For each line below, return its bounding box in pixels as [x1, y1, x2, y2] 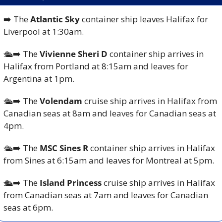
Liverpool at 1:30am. [3, 25, 84, 37]
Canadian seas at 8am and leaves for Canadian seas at [3, 107, 216, 119]
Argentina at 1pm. [3, 72, 74, 84]
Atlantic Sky [30, 13, 82, 25]
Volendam [40, 95, 82, 107]
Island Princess [38, 176, 102, 188]
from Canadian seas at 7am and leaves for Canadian [3, 189, 208, 201]
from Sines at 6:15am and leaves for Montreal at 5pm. [3, 154, 214, 166]
